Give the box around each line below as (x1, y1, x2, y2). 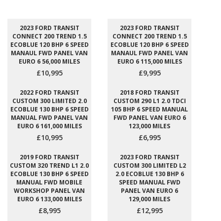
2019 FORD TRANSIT (19, 153, 79, 161)
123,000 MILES (129, 122, 170, 130)
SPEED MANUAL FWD (118, 178, 181, 186)
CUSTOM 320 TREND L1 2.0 (10, 161, 89, 170)
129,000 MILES (129, 195, 170, 203)
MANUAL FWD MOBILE (16, 178, 82, 186)
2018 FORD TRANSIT (119, 88, 180, 97)
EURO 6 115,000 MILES (117, 57, 182, 66)
